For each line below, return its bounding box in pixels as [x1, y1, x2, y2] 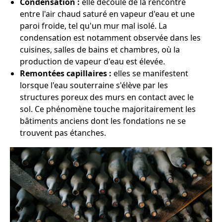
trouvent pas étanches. [20, 127, 106, 138]
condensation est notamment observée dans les [20, 32, 201, 43]
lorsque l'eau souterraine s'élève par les [20, 80, 168, 91]
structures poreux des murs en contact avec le [20, 92, 194, 103]
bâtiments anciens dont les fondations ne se [20, 115, 186, 126]
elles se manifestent [111, 68, 188, 79]
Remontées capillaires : [20, 68, 111, 79]
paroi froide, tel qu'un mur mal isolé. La [20, 20, 167, 31]
